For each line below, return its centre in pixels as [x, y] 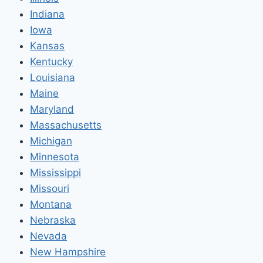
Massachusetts [66, 125]
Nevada [48, 236]
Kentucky [51, 62]
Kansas [47, 46]
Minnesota [55, 157]
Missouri [50, 188]
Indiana [47, 14]
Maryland [52, 109]
